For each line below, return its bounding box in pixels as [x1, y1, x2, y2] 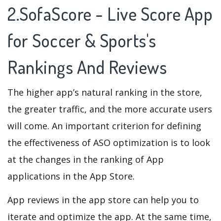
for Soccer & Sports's [7, 29, 156, 52]
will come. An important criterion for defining [7, 119, 201, 132]
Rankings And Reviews [7, 55, 171, 78]
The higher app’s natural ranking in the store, [7, 86, 202, 98]
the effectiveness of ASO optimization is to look [7, 136, 210, 148]
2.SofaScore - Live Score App [7, 2, 213, 25]
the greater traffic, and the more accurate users [7, 103, 212, 115]
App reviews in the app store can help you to [7, 193, 199, 206]
